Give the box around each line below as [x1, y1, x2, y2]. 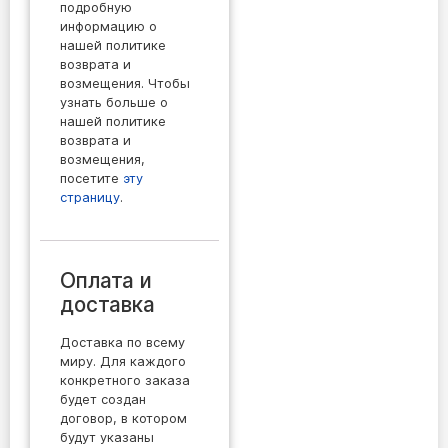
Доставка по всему [60, 334, 185, 350]
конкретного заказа [60, 372, 190, 388]
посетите [60, 170, 123, 186]
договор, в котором [60, 410, 187, 426]
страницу [60, 189, 120, 205]
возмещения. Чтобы [60, 75, 190, 91]
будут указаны [60, 429, 154, 445]
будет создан [60, 391, 146, 407]
